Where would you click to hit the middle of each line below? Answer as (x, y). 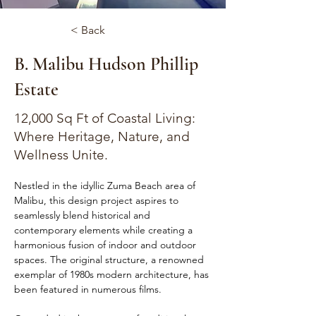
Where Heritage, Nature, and (102, 136)
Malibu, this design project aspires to (98, 200)
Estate (36, 89)
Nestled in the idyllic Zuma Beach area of (106, 186)
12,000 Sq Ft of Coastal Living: (105, 118)
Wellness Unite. (61, 155)
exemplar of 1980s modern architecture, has (113, 274)
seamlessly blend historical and (84, 215)
